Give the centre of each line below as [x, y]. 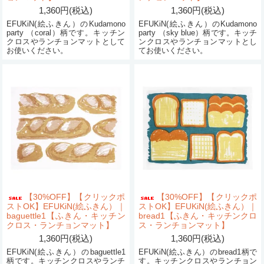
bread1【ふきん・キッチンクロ [198, 216]
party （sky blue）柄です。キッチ [198, 32]
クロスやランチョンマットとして [66, 41]
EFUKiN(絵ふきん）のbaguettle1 [66, 252]
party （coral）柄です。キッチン [66, 32]
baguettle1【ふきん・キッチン [66, 216]
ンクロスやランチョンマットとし [198, 41]
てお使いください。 [173, 50]
